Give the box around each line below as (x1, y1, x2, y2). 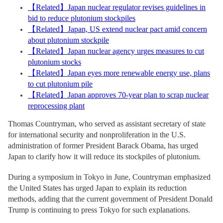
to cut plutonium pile (28, 80, 93, 88)
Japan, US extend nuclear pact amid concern (68, 25, 207, 33)
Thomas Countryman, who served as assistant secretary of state (8, 119, 206, 128)
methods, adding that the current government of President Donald (8, 195, 213, 203)
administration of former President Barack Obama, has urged (8, 141, 198, 150)
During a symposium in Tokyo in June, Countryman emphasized (8, 173, 211, 181)
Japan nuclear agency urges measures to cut (68, 47, 204, 55)
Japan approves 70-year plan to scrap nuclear (68, 91, 209, 99)
